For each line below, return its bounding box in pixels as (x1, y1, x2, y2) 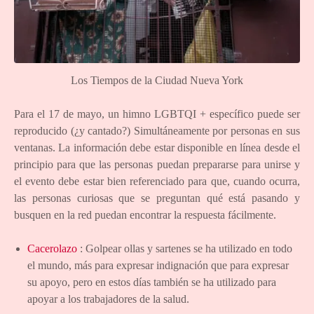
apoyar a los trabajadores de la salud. (27, 292, 190, 305)
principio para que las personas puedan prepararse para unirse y (14, 158, 300, 170)
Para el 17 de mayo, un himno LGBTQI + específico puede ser (14, 107, 300, 120)
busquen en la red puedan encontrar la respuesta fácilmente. (14, 208, 276, 221)
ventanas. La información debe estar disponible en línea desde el (14, 141, 300, 153)
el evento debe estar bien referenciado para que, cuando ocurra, (14, 175, 300, 187)
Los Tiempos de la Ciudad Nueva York (71, 74, 243, 86)
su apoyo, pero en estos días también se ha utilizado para (27, 275, 277, 288)
